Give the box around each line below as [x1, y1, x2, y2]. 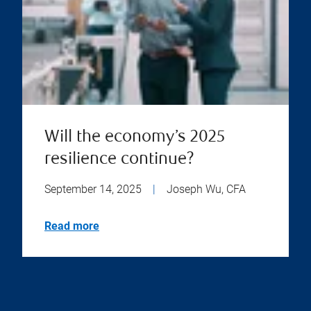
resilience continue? [44, 151, 194, 169]
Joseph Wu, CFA [167, 182, 246, 196]
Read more [44, 219, 99, 233]
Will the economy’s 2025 [44, 128, 225, 146]
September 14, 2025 [44, 182, 142, 196]
